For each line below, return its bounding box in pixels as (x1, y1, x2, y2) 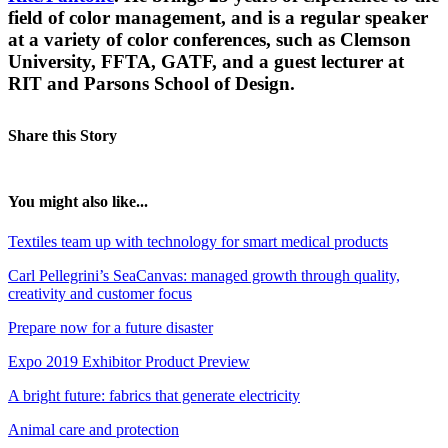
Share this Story (8, 127, 117, 145)
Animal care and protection (8, 420, 179, 438)
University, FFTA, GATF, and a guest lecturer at (8, 51, 404, 73)
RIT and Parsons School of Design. (8, 73, 295, 95)
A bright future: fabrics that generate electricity (8, 386, 300, 404)
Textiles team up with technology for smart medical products (8, 232, 388, 250)
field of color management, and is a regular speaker (8, 7, 428, 29)
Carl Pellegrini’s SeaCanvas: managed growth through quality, (8, 266, 400, 284)
